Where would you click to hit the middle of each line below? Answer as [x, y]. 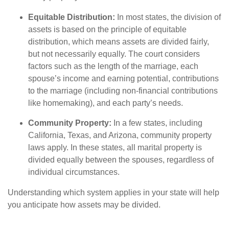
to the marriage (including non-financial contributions [123, 91]
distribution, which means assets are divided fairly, [119, 42]
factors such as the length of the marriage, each [113, 66]
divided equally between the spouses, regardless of [121, 160]
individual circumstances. [74, 172]
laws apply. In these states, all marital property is [115, 147]
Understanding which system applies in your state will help [113, 192]
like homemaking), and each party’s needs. [106, 103]
